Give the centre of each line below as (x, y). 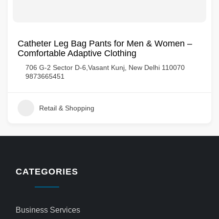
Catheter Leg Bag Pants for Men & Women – (105, 44)
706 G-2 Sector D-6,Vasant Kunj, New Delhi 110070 (105, 67)
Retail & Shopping (67, 108)
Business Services (48, 210)
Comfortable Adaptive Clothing (77, 53)
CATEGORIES (47, 172)
